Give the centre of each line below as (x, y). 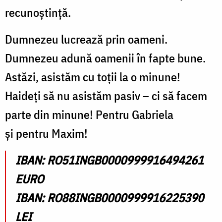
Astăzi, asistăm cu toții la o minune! (93, 77)
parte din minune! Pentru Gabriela (89, 114)
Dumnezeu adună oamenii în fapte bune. (105, 58)
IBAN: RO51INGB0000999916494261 (110, 160)
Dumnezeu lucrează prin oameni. (86, 39)
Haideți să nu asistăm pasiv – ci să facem (106, 95)
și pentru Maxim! (46, 133)
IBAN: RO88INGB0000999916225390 (110, 197)
